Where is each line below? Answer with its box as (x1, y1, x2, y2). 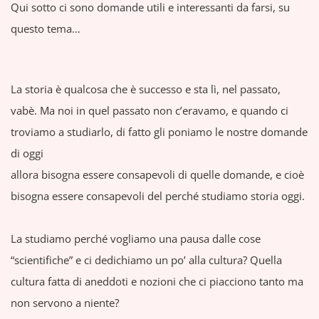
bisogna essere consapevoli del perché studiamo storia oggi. (11, 189, 305, 203)
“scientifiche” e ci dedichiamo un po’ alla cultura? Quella (11, 253, 282, 267)
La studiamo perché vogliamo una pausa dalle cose (11, 231, 261, 246)
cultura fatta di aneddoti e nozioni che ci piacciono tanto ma (11, 274, 303, 288)
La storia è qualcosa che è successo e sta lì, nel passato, (11, 82, 281, 96)
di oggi (11, 146, 43, 160)
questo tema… (11, 21, 80, 36)
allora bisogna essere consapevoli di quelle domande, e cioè (11, 167, 304, 182)
